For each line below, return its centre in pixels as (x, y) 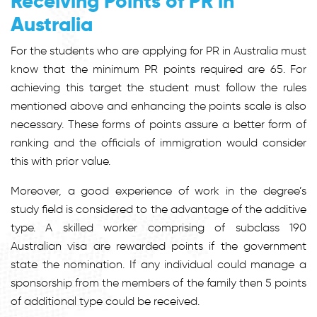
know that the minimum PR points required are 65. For (158, 69)
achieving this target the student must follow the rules (158, 87)
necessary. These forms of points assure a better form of (158, 124)
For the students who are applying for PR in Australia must (158, 50)
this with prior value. (60, 161)
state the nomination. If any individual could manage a (158, 264)
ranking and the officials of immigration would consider (158, 142)
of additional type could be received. (105, 301)
